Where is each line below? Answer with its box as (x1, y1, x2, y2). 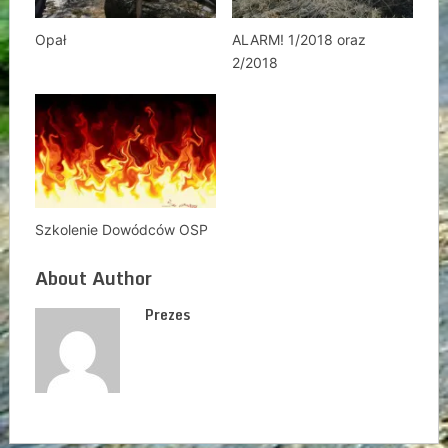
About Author (34, 262, 152, 293)
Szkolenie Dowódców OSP (34, 220, 208, 238)
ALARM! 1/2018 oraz (231, 31, 366, 49)
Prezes (144, 302, 190, 326)
